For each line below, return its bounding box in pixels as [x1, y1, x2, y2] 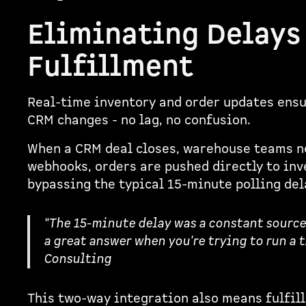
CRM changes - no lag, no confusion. [27, 111, 251, 129]
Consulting [43, 251, 111, 268]
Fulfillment [27, 48, 193, 87]
